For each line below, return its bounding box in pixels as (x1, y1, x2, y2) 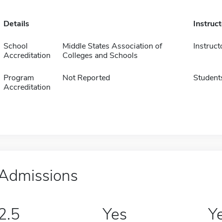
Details (3, 18, 29, 29)
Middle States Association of (62, 41, 162, 52)
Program (3, 72, 34, 83)
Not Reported (62, 72, 110, 83)
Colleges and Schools (62, 50, 138, 61)
